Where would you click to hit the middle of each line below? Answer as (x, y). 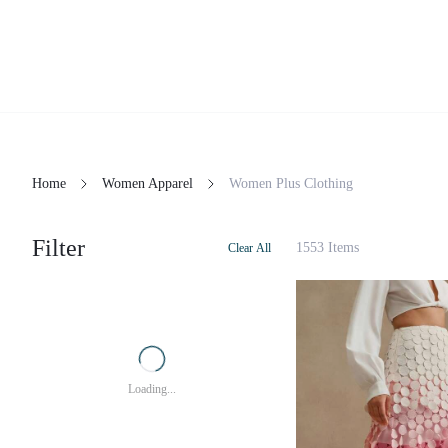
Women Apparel (147, 183)
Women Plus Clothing (291, 183)
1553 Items (327, 247)
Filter (58, 248)
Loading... (152, 389)
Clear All (249, 247)
